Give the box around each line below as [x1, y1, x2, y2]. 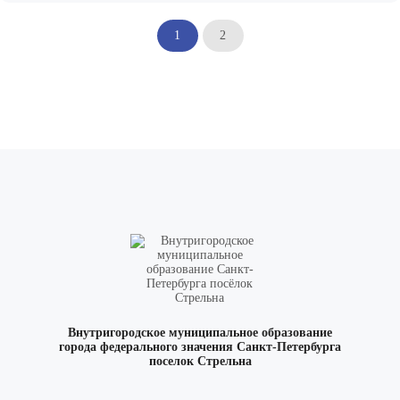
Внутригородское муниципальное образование [68, 326, 332, 340]
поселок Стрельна [148, 354, 252, 369]
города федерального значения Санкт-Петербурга [59, 340, 341, 354]
